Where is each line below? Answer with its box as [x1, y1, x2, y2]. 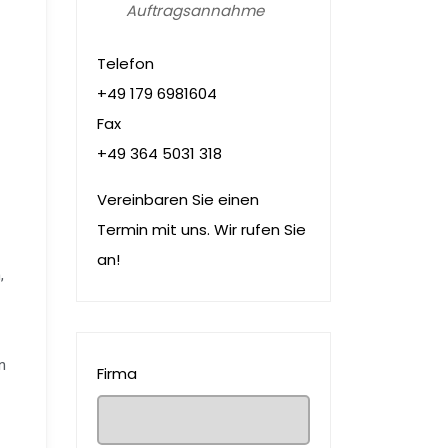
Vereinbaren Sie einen [97, 189, 259, 211]
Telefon [97, 53, 154, 75]
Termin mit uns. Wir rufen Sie [97, 219, 306, 241]
